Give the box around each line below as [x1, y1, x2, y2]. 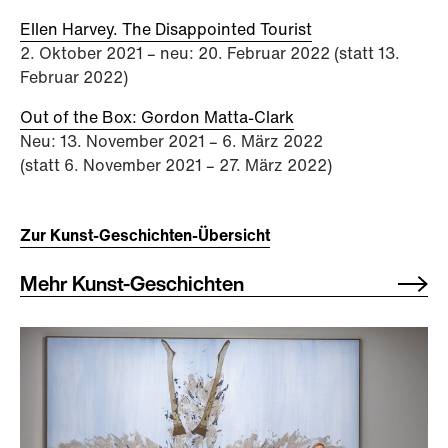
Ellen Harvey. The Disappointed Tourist [20, 17, 312, 42]
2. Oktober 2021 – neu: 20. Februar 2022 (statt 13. [20, 41, 400, 66]
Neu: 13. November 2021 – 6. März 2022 [20, 129, 323, 154]
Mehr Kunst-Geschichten [20, 269, 244, 299]
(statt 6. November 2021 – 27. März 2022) [20, 153, 332, 178]
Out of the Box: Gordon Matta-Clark [20, 105, 294, 130]
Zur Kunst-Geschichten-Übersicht [20, 223, 270, 248]
